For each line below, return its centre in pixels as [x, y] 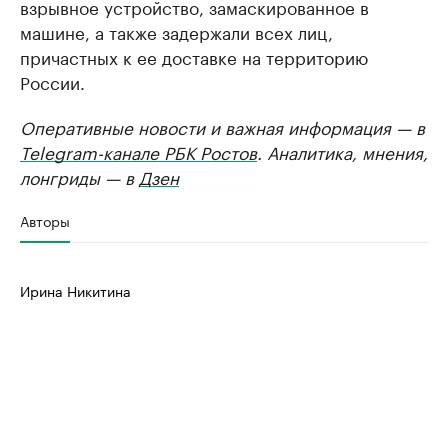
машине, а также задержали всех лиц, [176, 31]
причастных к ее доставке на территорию [194, 56]
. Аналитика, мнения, [342, 151]
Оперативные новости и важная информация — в [222, 126]
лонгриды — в [79, 176]
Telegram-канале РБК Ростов [138, 151]
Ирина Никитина [75, 290]
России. [52, 81]
